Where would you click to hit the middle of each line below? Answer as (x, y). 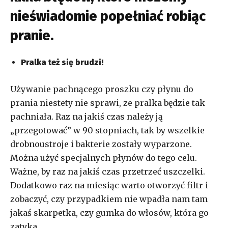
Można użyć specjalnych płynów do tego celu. (104, 158)
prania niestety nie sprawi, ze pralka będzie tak (108, 103)
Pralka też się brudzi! (62, 62)
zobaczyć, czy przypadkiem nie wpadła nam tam (109, 199)
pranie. (32, 35)
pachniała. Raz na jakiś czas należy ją (87, 116)
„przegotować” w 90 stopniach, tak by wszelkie (107, 130)
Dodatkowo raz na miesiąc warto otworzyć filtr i (109, 185)
